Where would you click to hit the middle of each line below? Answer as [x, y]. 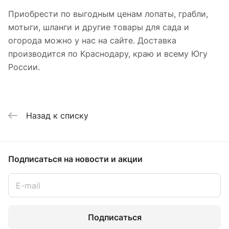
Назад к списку [57, 115]
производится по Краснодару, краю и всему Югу [108, 54]
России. [24, 67]
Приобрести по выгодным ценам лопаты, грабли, [108, 14]
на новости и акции [103, 159]
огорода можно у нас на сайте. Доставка [92, 41]
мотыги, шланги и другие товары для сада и [99, 27]
